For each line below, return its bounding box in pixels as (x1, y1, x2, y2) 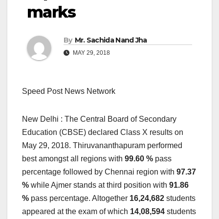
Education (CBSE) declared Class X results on (22, 128, 183, 137)
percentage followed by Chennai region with (22, 168, 176, 176)
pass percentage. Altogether (29, 194, 130, 203)
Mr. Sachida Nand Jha (74, 36, 147, 45)
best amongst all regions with (22, 154, 125, 163)
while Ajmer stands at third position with (31, 181, 169, 190)
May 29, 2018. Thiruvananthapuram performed (22, 141, 182, 150)
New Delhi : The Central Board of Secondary (22, 115, 176, 124)
